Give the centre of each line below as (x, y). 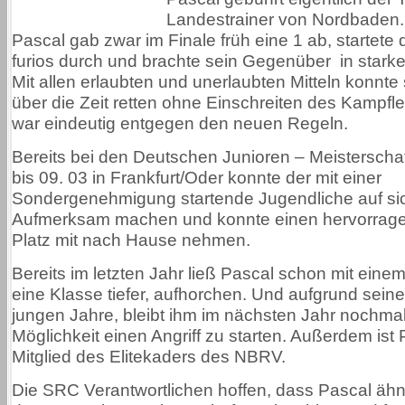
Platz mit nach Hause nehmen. (131, 240)
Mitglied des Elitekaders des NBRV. (149, 356)
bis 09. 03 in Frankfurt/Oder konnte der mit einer (197, 177)
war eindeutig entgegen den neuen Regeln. (180, 123)
